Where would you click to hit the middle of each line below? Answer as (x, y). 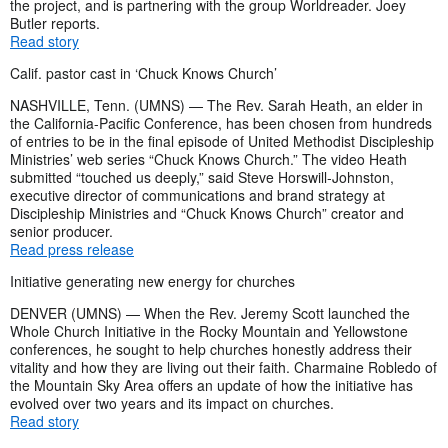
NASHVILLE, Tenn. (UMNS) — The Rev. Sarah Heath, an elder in (216, 104)
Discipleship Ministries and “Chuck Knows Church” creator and (207, 212)
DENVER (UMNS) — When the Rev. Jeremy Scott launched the (210, 312)
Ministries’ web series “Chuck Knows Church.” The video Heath (208, 158)
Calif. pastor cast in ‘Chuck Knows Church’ (143, 72)
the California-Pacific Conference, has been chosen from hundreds (221, 122)
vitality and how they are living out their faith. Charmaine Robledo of (223, 366)
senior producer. (61, 230)
